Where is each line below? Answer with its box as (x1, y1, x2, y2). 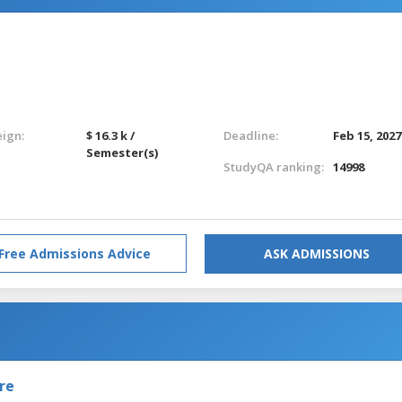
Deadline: (223, 127, 278, 144)
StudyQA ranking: (223, 158, 324, 175)
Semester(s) (86, 144, 159, 161)
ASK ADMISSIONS (264, 244, 370, 262)
